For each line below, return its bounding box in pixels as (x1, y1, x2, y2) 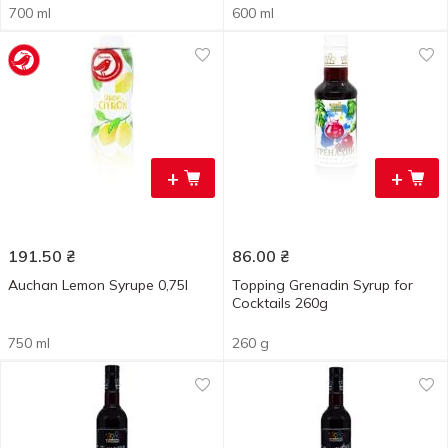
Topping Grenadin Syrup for (232, 276, 413, 294)
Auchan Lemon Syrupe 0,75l (8, 276, 188, 294)
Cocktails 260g (232, 294, 328, 312)
